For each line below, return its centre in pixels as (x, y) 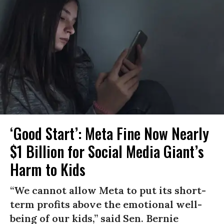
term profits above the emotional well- (106, 204)
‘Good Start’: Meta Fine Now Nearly (109, 133)
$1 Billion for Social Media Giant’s (107, 151)
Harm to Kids (48, 169)
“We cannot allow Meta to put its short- (108, 190)
